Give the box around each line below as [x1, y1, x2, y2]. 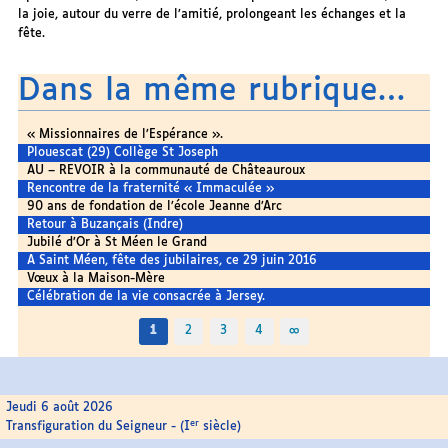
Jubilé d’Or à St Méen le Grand [27, 235, 208, 249]
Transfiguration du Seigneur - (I [6, 420, 191, 434]
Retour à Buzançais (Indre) [27, 217, 184, 231]
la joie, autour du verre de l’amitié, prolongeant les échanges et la [18, 8, 407, 22]
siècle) [199, 420, 242, 434]
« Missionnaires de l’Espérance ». [27, 127, 224, 141]
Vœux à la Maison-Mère [27, 271, 166, 285]
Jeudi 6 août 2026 [6, 401, 114, 415]
